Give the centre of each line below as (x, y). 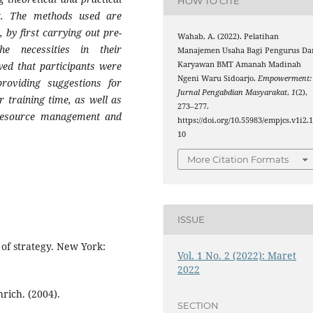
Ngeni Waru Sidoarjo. (218, 79)
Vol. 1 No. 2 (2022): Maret (237, 255)
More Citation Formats (238, 159)
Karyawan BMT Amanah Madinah (240, 65)
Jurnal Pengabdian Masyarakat (233, 93)
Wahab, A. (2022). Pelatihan (228, 37)
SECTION (198, 306)
